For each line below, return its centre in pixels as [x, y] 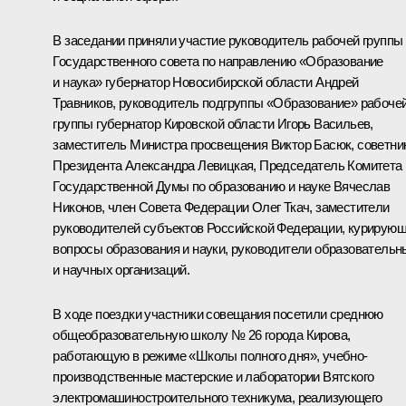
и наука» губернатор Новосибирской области [184, 82]
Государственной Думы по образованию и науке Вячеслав [222, 187]
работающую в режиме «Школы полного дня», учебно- [210, 356]
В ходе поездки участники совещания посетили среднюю [218, 314]
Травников [82, 103]
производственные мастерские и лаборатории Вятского [213, 377]
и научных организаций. [121, 270]
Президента [89, 166]
